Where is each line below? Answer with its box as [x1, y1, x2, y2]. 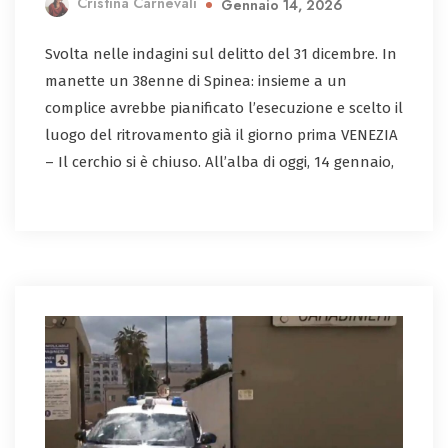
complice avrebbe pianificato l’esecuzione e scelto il [45, 98, 403, 117]
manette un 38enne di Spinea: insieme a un [45, 71, 347, 90]
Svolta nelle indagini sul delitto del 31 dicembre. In [45, 44, 397, 63]
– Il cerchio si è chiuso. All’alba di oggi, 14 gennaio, [45, 152, 394, 171]
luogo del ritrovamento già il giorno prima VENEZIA [45, 125, 398, 144]
